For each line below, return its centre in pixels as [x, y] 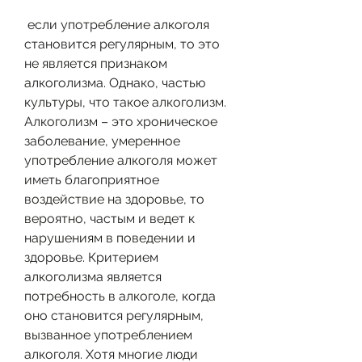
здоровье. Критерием [91, 257]
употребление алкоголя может [121, 160]
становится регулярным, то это [122, 44]
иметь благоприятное [92, 179]
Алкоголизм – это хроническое [121, 121]
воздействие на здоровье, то [114, 199]
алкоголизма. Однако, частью [115, 82]
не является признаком [96, 63]
